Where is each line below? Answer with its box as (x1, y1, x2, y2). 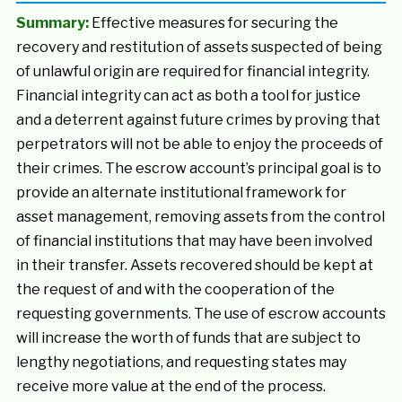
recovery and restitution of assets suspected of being (15, 39, 382, 56)
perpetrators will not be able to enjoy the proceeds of (15, 135, 383, 153)
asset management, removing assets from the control (15, 208, 385, 225)
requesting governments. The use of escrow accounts (15, 305, 386, 322)
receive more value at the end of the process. (15, 378, 326, 395)
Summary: (15, 14, 89, 31)
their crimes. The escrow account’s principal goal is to (15, 160, 381, 177)
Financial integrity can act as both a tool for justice (15, 87, 361, 104)
